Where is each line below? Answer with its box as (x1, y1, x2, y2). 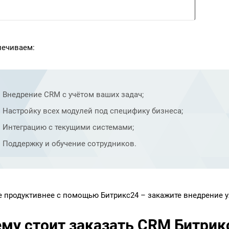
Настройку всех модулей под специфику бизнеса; (3, 106, 183, 116)
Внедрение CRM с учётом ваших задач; (3, 90, 144, 99)
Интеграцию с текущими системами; (3, 123, 134, 132)
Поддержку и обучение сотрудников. (3, 139, 136, 148)
